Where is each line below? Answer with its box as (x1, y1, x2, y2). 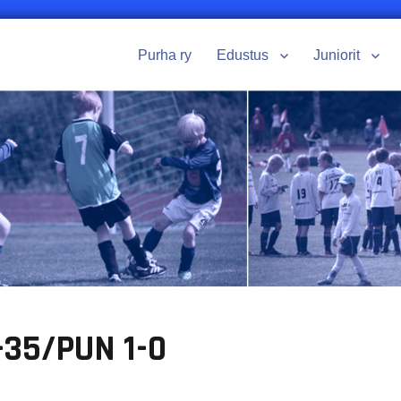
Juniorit (313, 47, 361, 64)
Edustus (217, 47, 269, 64)
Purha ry (138, 47, 192, 64)
